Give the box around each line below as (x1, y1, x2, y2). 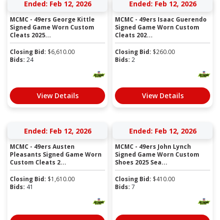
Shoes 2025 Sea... (115, 158, 167, 166)
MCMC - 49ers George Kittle (10, 15, 95, 24)
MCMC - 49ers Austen (10, 142, 75, 151)
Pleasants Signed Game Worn (10, 150, 102, 159)
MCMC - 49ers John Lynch (115, 142, 191, 151)
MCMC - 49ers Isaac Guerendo (115, 15, 207, 24)
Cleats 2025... (10, 30, 51, 39)
